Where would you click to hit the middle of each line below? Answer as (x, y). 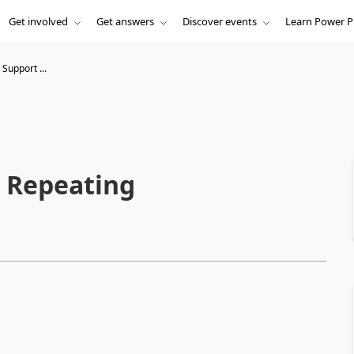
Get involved (38, 21)
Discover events (219, 21)
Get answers (125, 21)
